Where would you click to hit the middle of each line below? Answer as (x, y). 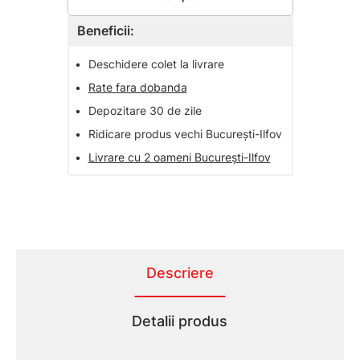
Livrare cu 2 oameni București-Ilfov (179, 157)
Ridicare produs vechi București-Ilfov (185, 134)
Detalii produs (180, 321)
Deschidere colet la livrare (156, 64)
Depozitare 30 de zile (145, 111)
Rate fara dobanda (137, 88)
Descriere (180, 273)
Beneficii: (105, 31)
